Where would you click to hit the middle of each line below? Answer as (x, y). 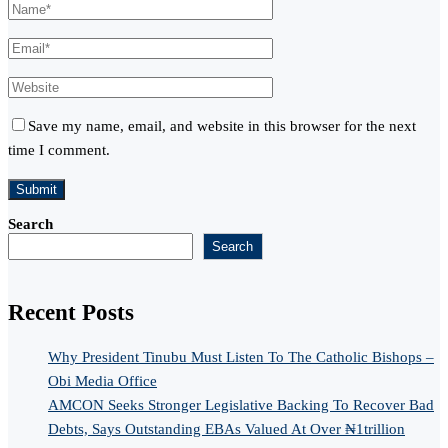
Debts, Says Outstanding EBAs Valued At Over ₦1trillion (226, 428)
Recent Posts (71, 313)
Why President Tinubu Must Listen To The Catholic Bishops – (241, 356)
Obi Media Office (102, 380)
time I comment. (59, 150)
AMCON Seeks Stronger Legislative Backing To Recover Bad (241, 404)
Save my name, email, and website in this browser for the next (222, 126)
